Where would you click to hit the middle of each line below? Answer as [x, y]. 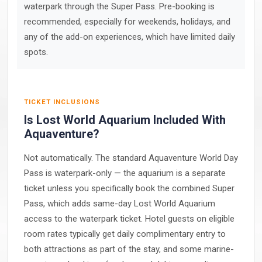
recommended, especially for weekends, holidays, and [127, 22]
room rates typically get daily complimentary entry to [125, 234]
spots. [36, 52]
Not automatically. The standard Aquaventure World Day [131, 158]
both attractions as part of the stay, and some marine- [129, 249]
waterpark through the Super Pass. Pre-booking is [119, 6]
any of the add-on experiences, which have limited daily [130, 37]
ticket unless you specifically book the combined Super [129, 188]
